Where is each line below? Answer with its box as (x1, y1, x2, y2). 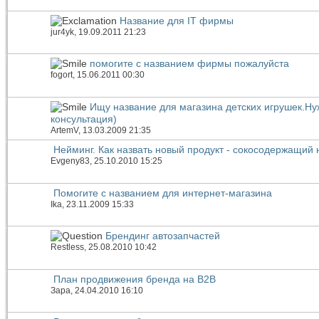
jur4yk (51, 27, 74, 37)
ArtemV (51, 125, 78, 135)
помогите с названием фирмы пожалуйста (90, 58, 289, 70)
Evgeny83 (51, 156, 90, 167)
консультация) (51, 113, 117, 125)
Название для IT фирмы (120, 15, 234, 26)
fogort (51, 70, 73, 80)
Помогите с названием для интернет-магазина (53, 187, 272, 199)
